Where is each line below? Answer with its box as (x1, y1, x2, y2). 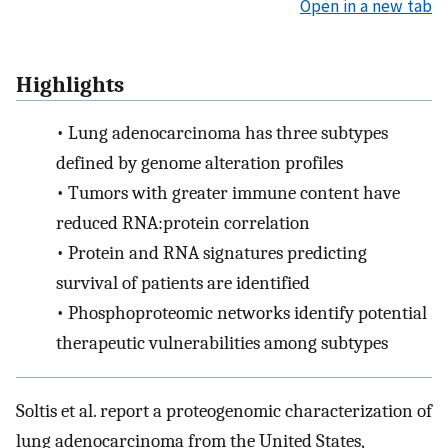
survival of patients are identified (56, 272, 310, 295)
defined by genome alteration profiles (56, 152, 343, 175)
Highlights (16, 71, 124, 98)
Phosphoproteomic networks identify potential (67, 302, 427, 325)
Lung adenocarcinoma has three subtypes (67, 122, 388, 145)
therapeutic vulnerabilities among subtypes (56, 332, 388, 355)
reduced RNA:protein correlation (56, 212, 310, 235)
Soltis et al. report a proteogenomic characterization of (16, 399, 432, 422)
